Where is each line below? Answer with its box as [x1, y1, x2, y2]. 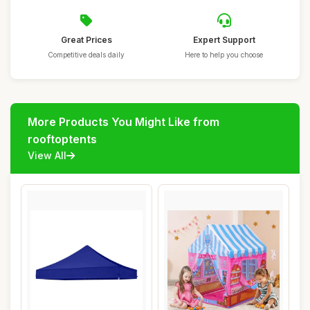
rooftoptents [28, 132, 97, 146]
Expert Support [192, 35, 255, 45]
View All [28, 149, 66, 161]
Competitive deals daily [48, 51, 125, 59]
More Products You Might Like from [28, 115, 219, 129]
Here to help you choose [185, 51, 263, 59]
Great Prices [60, 35, 112, 45]
